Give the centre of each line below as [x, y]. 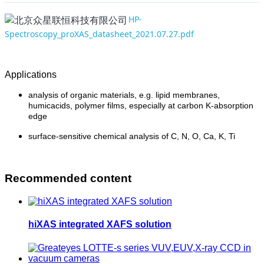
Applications [31, 74]
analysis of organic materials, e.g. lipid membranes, [124, 95]
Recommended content [68, 179]
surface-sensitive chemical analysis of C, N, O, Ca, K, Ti [132, 136]
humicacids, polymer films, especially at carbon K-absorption [141, 105]
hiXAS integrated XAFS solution [100, 225]
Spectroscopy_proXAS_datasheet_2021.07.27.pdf [99, 34]
